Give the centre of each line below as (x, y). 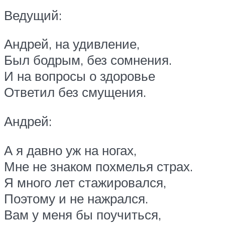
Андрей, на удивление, (72, 44)
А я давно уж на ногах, (70, 150)
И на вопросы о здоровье (80, 76)
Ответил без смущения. (75, 92)
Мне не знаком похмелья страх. (98, 166)
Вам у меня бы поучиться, (83, 214)
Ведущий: (33, 15)
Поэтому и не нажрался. (76, 198)
